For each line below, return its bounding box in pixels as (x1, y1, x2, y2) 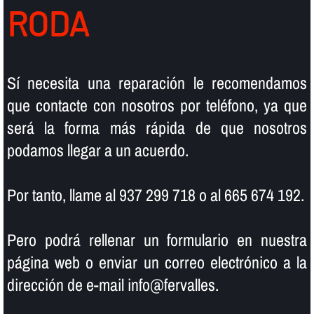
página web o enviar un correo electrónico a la (6, 250, 308, 273)
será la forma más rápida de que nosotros (6, 116, 308, 139)
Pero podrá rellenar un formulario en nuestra (6, 228, 308, 251)
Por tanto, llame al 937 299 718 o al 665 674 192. (6, 183, 304, 206)
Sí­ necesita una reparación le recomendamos (6, 71, 308, 94)
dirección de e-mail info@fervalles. (6, 273, 219, 296)
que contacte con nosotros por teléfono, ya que (6, 93, 308, 116)
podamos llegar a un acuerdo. (6, 138, 189, 161)
